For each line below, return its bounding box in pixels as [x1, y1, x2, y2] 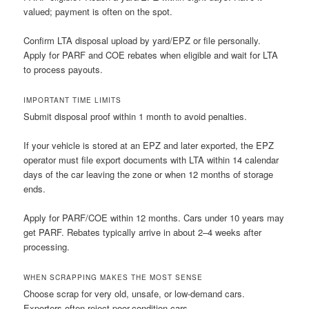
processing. [23, 240, 70, 254]
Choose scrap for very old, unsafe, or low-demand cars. [23, 287, 246, 301]
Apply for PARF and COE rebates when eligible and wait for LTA [23, 48, 279, 61]
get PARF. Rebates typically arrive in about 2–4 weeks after [23, 226, 262, 239]
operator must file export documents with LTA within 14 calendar [23, 153, 279, 167]
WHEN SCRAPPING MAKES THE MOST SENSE [23, 272, 203, 283]
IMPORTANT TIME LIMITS [23, 95, 122, 106]
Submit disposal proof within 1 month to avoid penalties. [23, 110, 248, 123]
